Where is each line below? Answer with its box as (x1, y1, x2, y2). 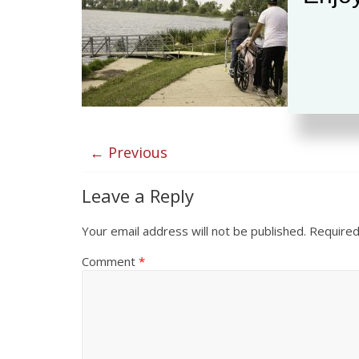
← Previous (90, 143, 167, 162)
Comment (82, 253, 139, 269)
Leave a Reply (82, 184, 194, 208)
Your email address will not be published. (82, 223, 306, 239)
